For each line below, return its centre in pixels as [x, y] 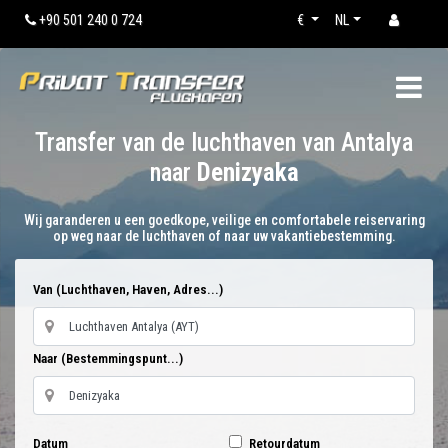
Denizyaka [247, 172]
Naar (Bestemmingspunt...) [108, 358]
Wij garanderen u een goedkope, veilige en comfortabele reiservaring [224, 220]
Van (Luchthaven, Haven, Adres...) [128, 289]
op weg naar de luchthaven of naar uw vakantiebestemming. [224, 236]
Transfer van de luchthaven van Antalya [224, 142]
